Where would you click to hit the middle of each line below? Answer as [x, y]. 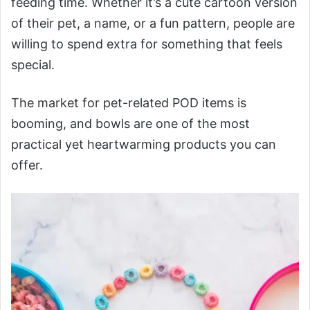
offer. [27, 165]
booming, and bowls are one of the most [130, 124]
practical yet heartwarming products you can [144, 145]
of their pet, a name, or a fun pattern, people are [153, 24]
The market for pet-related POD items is [129, 103]
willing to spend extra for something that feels [147, 44]
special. [33, 65]
